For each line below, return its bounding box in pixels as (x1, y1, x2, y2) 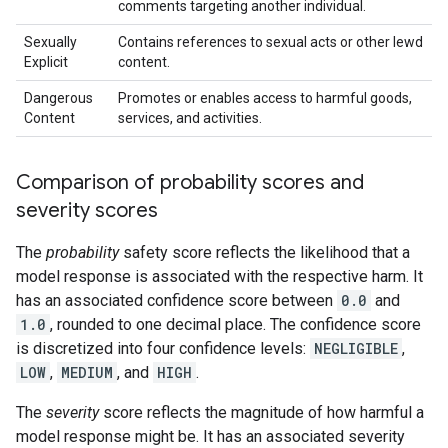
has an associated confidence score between (16, 291, 337, 310)
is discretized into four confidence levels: (16, 339, 310, 358)
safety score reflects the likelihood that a (119, 243, 410, 262)
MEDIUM (61, 363, 113, 382)
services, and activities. (118, 110, 262, 126)
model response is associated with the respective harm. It (16, 267, 423, 286)
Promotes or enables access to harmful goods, (118, 90, 412, 106)
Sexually (24, 34, 77, 50)
